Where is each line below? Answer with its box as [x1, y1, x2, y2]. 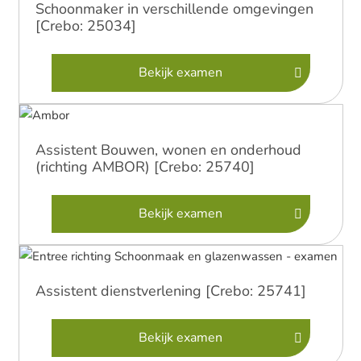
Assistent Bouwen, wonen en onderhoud [35, 140, 301, 160]
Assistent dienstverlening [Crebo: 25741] [35, 281, 306, 301]
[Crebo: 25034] [35, 16, 136, 35]
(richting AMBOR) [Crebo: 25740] [35, 157, 255, 176]
